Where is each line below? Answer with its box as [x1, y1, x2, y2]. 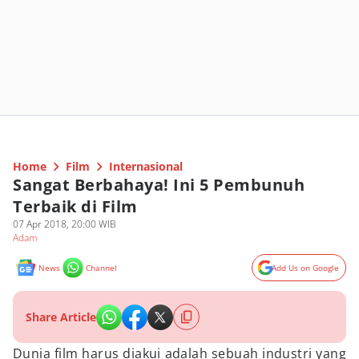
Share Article [26, 309, 96, 325]
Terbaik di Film [13, 196, 138, 217]
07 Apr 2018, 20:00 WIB [13, 217, 116, 231]
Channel [86, 262, 117, 273]
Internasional [109, 159, 183, 174]
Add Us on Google [272, 262, 339, 273]
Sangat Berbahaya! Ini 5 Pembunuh [13, 174, 305, 196]
